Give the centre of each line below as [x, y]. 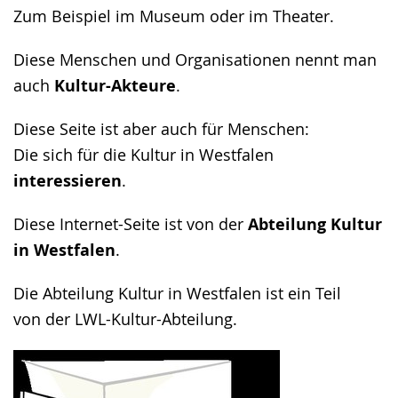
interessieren [68, 181]
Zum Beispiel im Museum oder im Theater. [174, 16]
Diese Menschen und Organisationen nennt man [195, 60]
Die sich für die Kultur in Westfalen [143, 155]
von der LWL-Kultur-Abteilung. [125, 319]
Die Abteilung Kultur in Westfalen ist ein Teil [177, 293]
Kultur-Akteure [115, 86]
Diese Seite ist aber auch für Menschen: [161, 129]
